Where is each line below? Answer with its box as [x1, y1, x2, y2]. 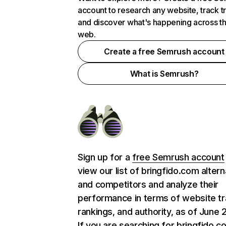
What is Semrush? [130, 69, 199, 79]
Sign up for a [78, 152, 132, 162]
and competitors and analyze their [78, 179, 219, 190]
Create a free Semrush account [104, 46, 224, 56]
